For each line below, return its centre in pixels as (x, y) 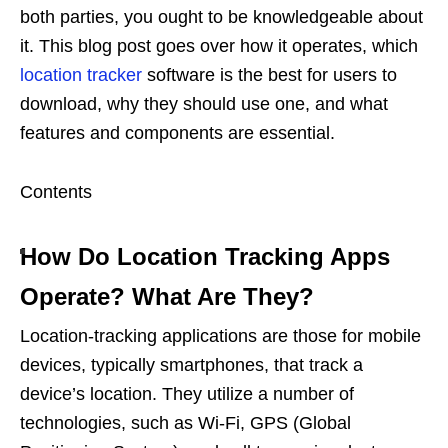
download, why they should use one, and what (204, 103)
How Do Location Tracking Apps (205, 256)
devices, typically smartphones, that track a (191, 364)
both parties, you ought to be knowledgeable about (221, 16)
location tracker (81, 74)
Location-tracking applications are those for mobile (220, 335)
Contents (56, 191)
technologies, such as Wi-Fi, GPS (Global (185, 422)
